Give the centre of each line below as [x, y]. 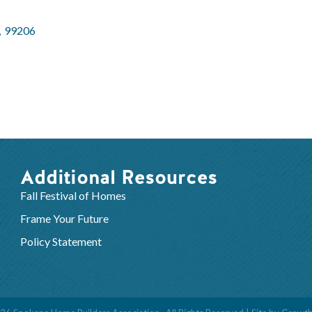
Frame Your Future [64, 218]
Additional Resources [118, 177]
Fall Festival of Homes [74, 195]
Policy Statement [61, 241]
